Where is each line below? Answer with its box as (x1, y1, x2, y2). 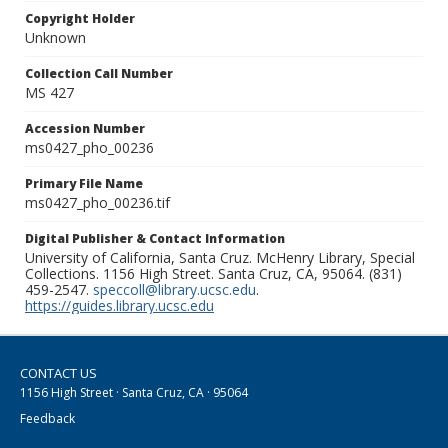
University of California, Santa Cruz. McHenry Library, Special (25, 248, 415, 268)
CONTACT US (20, 364, 97, 383)
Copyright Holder (25, 10, 135, 28)
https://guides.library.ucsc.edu (25, 296, 214, 316)
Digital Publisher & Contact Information (25, 230, 285, 248)
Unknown (25, 28, 86, 48)
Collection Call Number (25, 65, 173, 83)
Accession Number (25, 120, 145, 138)
